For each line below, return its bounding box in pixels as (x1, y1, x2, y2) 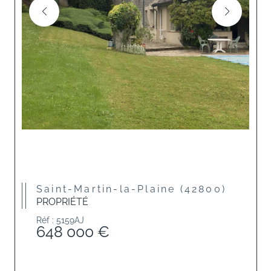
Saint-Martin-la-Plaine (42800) (44, 183, 227, 195)
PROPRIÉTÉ (36, 196, 88, 207)
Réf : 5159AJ (36, 215, 84, 225)
